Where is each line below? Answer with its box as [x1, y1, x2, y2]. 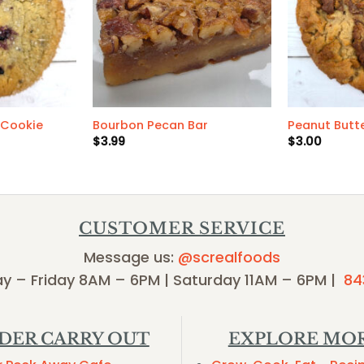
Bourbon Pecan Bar [92, 117, 208, 134]
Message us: [84, 246, 178, 267]
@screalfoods [178, 246, 280, 267]
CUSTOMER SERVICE [79, 218, 285, 238]
